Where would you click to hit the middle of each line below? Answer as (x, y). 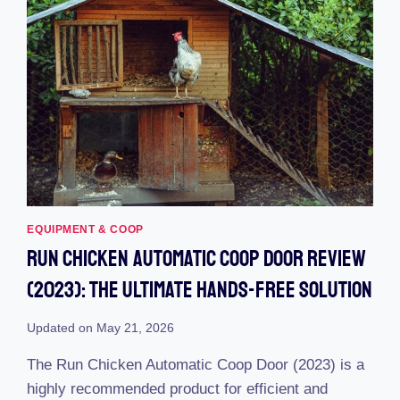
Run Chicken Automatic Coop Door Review (197, 259)
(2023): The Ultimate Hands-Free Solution (200, 291)
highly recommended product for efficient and (178, 388)
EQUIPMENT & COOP (85, 230)
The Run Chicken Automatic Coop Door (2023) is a (196, 364)
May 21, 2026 (135, 328)
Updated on (60, 328)
